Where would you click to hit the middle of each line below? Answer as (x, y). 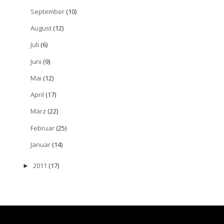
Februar (43, 128)
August (41, 28)
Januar (41, 144)
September (48, 11)
